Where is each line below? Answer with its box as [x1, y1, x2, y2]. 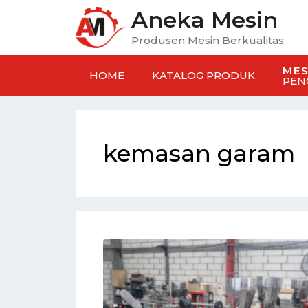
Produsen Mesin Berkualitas [131, 34, 284, 47]
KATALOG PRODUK [151, 69, 255, 82]
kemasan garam [102, 139, 295, 168]
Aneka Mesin [131, 6, 278, 33]
